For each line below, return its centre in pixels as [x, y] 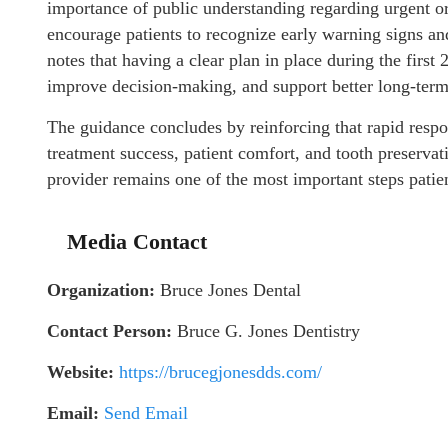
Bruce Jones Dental [228, 290]
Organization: [101, 290]
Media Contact [137, 241]
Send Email [146, 413]
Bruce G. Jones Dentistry [266, 331]
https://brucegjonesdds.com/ [220, 372]
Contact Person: [109, 331]
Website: [80, 372]
